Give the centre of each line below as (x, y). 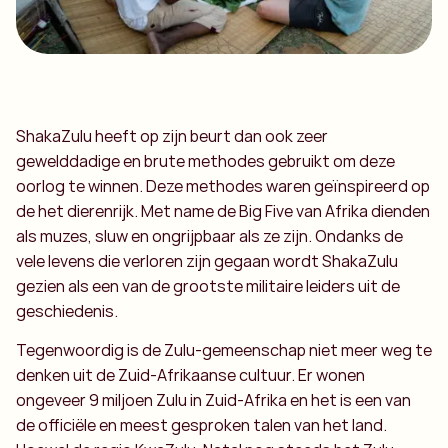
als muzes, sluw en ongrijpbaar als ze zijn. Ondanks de (209, 235)
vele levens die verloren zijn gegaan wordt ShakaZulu (207, 260)
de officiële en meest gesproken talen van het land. (201, 425)
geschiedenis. (67, 310)
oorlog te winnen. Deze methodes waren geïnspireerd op (223, 185)
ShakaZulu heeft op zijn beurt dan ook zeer (172, 135)
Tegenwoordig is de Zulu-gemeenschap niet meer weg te (224, 350)
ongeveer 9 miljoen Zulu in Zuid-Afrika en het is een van (213, 400)
